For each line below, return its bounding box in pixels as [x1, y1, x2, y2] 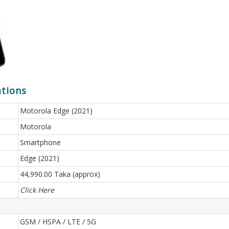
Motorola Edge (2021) [20, 106, 93, 116]
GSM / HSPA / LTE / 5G [20, 217, 96, 226]
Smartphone [20, 138, 61, 147]
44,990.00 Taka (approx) [20, 169, 100, 179]
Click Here [20, 185, 54, 195]
